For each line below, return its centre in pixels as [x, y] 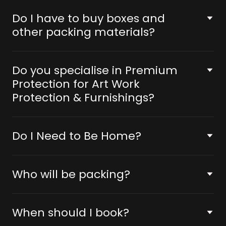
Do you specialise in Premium [69, 70]
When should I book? [71, 213]
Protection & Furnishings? [83, 98]
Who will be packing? [71, 174]
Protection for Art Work [76, 84]
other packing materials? [83, 32]
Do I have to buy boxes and [89, 18]
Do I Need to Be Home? [77, 136]
